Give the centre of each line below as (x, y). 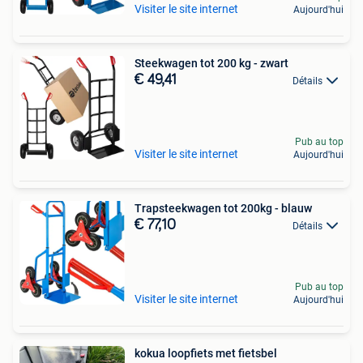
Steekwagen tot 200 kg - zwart (211, 63)
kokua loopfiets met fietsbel (206, 353)
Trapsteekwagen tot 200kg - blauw (223, 208)
